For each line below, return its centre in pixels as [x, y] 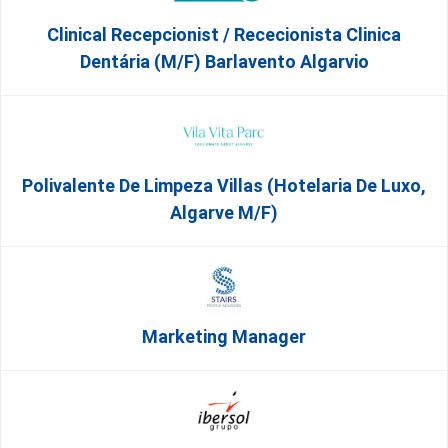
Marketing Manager [224, 336]
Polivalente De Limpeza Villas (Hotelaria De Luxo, [224, 185]
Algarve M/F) [224, 212]
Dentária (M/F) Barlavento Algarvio [224, 61]
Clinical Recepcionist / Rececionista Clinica [224, 34]
